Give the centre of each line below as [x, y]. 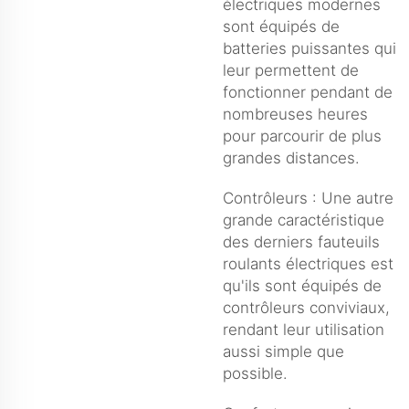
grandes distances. [291, 157]
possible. [255, 373]
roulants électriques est [308, 263]
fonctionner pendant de [308, 92]
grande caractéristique [304, 220]
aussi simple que [283, 351]
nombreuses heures [295, 114]
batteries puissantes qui [309, 48]
